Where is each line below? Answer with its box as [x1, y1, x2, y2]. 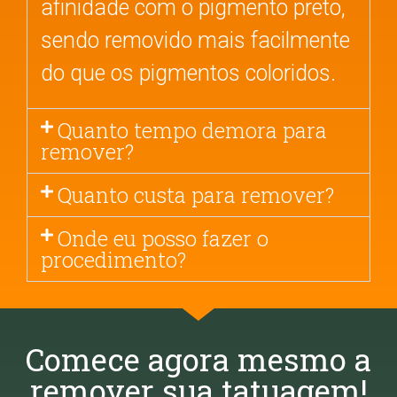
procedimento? [41, 245, 186, 275]
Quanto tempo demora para [58, 116, 328, 145]
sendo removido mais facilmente [41, 27, 350, 53]
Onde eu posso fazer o [58, 224, 269, 253]
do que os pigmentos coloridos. [41, 59, 336, 86]
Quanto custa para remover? [58, 181, 335, 210]
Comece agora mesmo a [26, 339, 371, 380]
